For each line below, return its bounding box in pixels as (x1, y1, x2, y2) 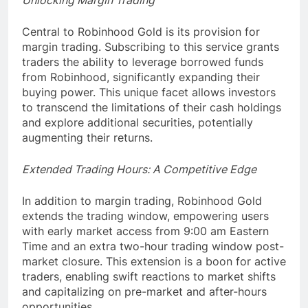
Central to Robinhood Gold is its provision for (22, 25, 260, 39)
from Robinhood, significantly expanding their (22, 70, 260, 85)
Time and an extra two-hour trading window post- (22, 239, 284, 254)
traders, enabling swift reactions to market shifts (22, 269, 276, 284)
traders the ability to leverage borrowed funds (22, 55, 263, 69)
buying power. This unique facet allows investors (22, 85, 276, 100)
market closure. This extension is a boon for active (22, 254, 286, 269)
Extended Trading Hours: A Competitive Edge (22, 162, 256, 177)
